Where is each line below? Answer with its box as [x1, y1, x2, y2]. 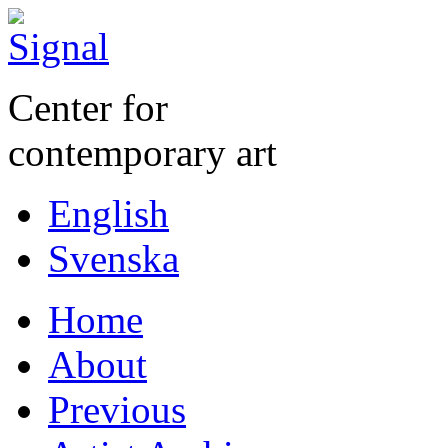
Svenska [48, 237, 179, 280]
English [48, 192, 169, 235]
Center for [8, 86, 168, 129]
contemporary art [8, 131, 277, 174]
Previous [48, 388, 186, 431]
